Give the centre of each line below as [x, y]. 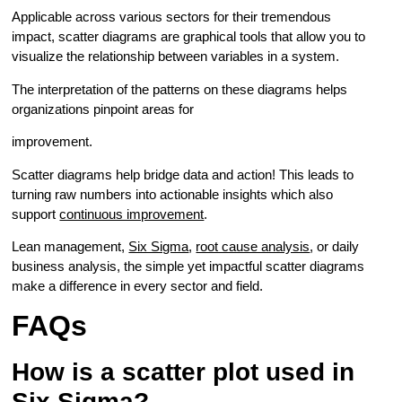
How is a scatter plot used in [184, 372]
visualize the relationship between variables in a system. [178, 57]
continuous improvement [132, 214]
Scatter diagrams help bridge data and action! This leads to [183, 174]
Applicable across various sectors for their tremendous [172, 17]
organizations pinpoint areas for [105, 109]
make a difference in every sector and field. [140, 285]
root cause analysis [253, 246]
